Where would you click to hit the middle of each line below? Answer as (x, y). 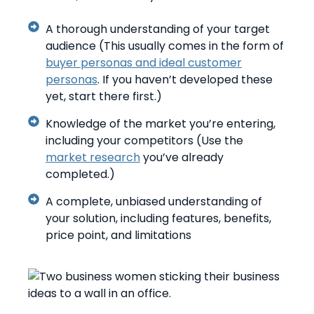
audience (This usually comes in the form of (165, 46)
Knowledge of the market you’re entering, (161, 123)
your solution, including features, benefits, (158, 218)
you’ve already (182, 157)
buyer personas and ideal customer (144, 62)
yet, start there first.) (104, 96)
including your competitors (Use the (144, 140)
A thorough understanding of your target (158, 29)
